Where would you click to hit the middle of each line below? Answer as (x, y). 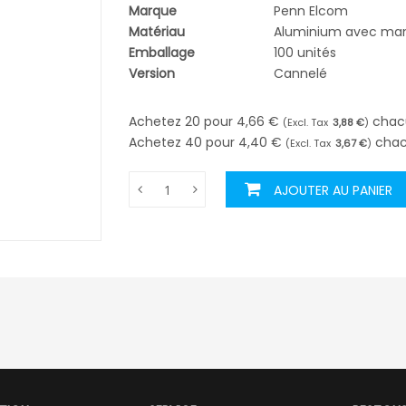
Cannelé (301, 73)
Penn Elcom (311, 11)
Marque (153, 11)
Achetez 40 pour (184, 142)
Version (152, 73)
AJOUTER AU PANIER (333, 190)
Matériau (157, 32)
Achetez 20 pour (183, 121)
